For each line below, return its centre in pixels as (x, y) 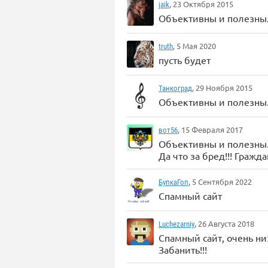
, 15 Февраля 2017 (210, 130)
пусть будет (185, 60)
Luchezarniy (176, 224)
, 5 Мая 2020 (194, 46)
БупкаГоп (173, 182)
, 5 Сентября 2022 (220, 182)
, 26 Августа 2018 (224, 223)
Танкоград (175, 88)
